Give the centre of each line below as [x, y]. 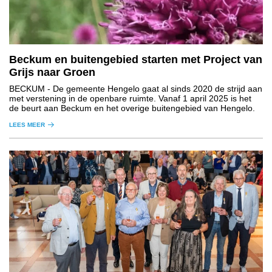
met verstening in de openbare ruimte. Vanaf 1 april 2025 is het [130, 98]
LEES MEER [27, 124]
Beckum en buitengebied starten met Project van [136, 59]
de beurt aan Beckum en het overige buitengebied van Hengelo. [132, 108]
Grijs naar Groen [52, 72]
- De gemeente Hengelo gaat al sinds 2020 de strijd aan [154, 88]
